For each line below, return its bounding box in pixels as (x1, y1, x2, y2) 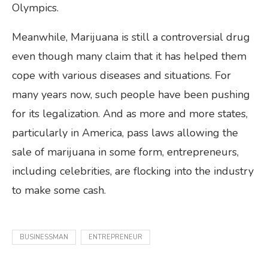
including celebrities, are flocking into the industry (12, 163, 254, 178)
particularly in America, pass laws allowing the (12, 125, 238, 140)
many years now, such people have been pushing (12, 87, 250, 102)
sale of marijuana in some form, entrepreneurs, (12, 144, 239, 159)
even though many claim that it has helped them (12, 48, 246, 63)
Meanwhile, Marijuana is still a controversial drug (12, 29, 250, 44)
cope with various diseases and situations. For (12, 68, 231, 83)
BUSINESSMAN (20, 232, 68, 242)
